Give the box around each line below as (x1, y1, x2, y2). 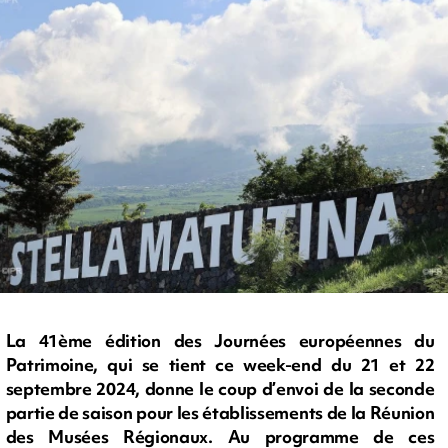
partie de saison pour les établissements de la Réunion (5, 401, 435, 425)
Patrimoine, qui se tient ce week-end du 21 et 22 (5, 353, 435, 377)
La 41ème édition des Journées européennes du (5, 329, 435, 353)
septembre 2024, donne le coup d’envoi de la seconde (5, 377, 435, 401)
